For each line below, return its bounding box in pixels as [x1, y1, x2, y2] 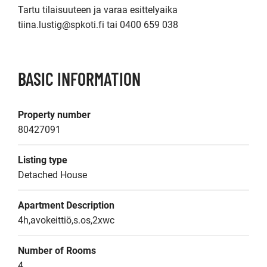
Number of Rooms [18, 245, 96, 256]
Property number [18, 109, 91, 120]
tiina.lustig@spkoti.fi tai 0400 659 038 [18, 19, 178, 30]
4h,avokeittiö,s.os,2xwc [18, 215, 114, 226]
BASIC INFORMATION [18, 68, 141, 89]
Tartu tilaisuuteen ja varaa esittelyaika [18, 4, 178, 15]
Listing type [18, 154, 67, 166]
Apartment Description [18, 200, 114, 211]
